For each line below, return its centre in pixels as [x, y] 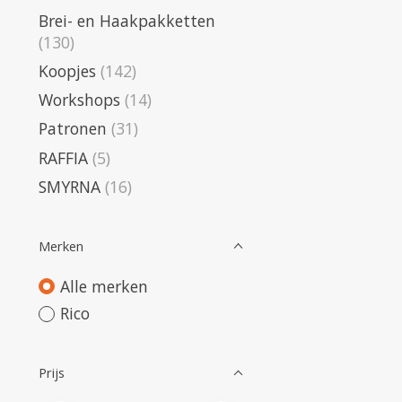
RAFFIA [63, 157]
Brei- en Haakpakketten [127, 20]
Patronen [73, 129]
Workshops [79, 100]
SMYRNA [70, 186]
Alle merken [104, 286]
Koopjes [67, 70]
